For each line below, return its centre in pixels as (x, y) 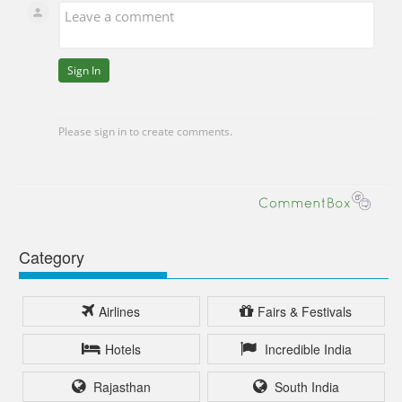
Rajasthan (120, 387)
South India (305, 387)
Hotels (122, 350)
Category (52, 256)
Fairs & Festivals (305, 311)
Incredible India (306, 350)
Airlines (120, 311)
